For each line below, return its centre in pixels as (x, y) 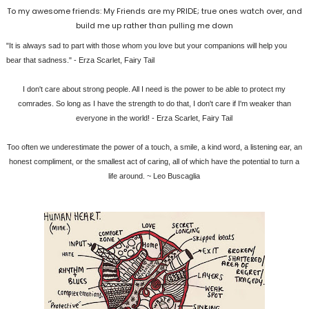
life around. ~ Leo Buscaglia (154, 176)
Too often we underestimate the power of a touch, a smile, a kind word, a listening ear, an (154, 147)
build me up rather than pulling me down (154, 26)
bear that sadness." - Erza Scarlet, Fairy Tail (80, 60)
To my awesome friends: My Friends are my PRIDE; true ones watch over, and (154, 11)
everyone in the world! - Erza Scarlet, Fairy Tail (154, 118)
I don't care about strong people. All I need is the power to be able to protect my (154, 89)
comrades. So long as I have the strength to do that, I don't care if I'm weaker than (154, 103)
